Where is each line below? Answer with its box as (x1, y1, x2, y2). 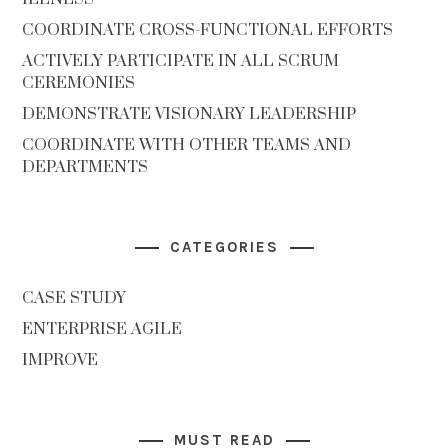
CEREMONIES (22, 73, 136, 93)
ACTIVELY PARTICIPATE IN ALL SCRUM (22, 51, 340, 71)
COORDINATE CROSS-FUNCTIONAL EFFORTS (22, 20, 394, 40)
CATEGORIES (169, 238, 279, 256)
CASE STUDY (22, 288, 127, 308)
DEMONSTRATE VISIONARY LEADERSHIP (22, 104, 357, 124)
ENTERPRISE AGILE (22, 319, 183, 339)
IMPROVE (22, 350, 99, 370)
